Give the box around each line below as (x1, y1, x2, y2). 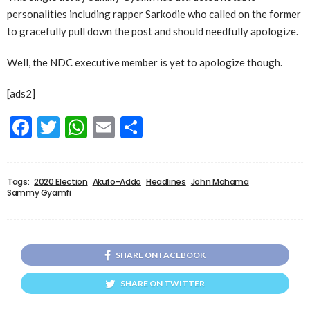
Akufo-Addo (92, 176, 141, 188)
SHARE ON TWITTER (120, 278, 205, 289)
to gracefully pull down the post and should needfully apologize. (7, 25, 298, 38)
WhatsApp (87, 113, 190, 141)
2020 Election (34, 176, 88, 188)
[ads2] (7, 87, 35, 100)
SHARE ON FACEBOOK (116, 250, 206, 261)
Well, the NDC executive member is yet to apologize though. (7, 56, 282, 69)
